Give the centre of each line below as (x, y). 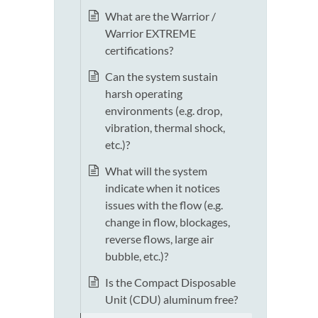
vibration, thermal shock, (165, 128)
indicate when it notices (163, 188)
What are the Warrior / (160, 16)
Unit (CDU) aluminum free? (171, 300)
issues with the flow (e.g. (164, 205)
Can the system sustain (161, 77)
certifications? (139, 50)
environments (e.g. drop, (164, 111)
